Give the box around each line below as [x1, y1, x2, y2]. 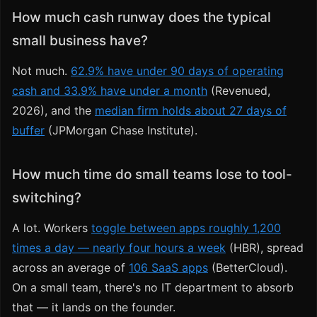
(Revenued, [207, 83, 270, 98]
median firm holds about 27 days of [95, 103, 287, 118]
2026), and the [12, 103, 95, 118]
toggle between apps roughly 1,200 [91, 221, 281, 236]
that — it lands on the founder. [12, 300, 175, 315]
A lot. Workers [12, 221, 91, 236]
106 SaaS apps [129, 260, 208, 275]
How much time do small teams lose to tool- [12, 166, 292, 183]
